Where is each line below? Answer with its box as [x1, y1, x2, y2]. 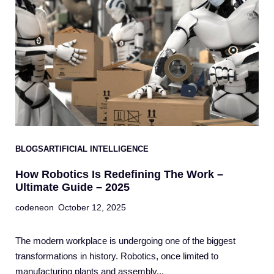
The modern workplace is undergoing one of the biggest [15, 235, 235, 246]
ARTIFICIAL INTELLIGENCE [43, 144, 149, 154]
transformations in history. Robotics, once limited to [15, 251, 218, 262]
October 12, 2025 [58, 202, 126, 213]
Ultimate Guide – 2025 [15, 181, 130, 194]
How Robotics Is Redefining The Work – [15, 168, 223, 181]
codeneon [15, 202, 54, 213]
